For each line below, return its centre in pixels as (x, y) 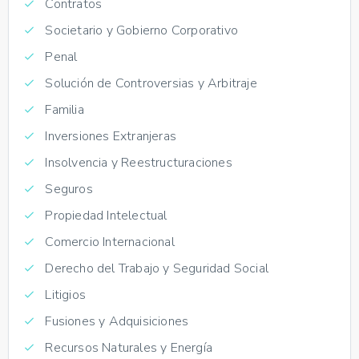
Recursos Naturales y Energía (127, 347)
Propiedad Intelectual (105, 215)
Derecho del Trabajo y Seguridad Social (155, 268)
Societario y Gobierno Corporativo (140, 30)
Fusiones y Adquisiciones (115, 321)
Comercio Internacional (108, 242)
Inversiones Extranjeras (109, 136)
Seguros (67, 189)
